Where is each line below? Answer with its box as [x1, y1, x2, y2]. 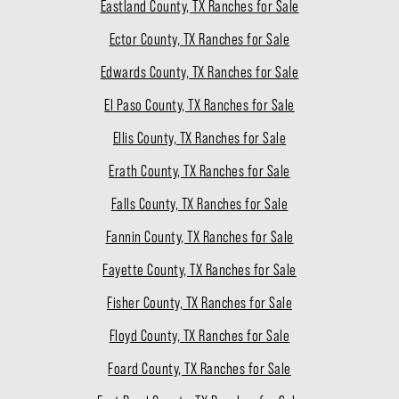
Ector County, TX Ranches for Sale [109, 30, 290, 49]
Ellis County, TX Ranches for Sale [112, 129, 287, 148]
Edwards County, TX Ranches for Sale [100, 63, 299, 82]
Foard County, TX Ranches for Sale [108, 360, 291, 379]
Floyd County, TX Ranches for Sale [109, 327, 290, 346]
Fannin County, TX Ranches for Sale [105, 228, 294, 247]
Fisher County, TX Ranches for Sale [107, 294, 292, 313]
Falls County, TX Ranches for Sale [110, 195, 289, 214]
